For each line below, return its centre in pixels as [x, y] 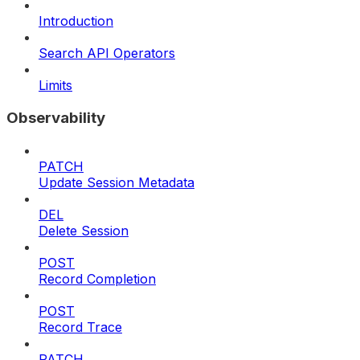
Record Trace [80, 327]
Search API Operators [107, 53]
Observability [56, 117]
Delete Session [84, 230]
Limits [55, 86]
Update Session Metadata [117, 182]
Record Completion [97, 278]
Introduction [76, 21]
